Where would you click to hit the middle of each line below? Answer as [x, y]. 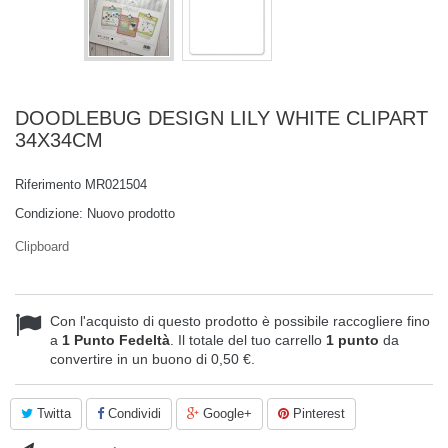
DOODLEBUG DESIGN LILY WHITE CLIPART [221, 118]
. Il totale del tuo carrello [248, 340]
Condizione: [49, 213]
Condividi [132, 413]
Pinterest [317, 413]
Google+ [225, 413]
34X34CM [59, 140]
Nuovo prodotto [131, 213]
